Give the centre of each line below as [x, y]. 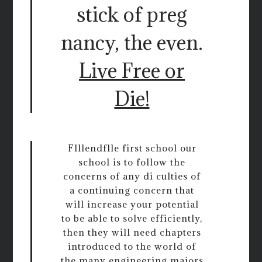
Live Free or [132, 71]
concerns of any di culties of [132, 176]
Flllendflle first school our [132, 148]
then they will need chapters [132, 232]
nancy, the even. [132, 43]
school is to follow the [132, 162]
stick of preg [132, 15]
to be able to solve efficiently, [132, 218]
